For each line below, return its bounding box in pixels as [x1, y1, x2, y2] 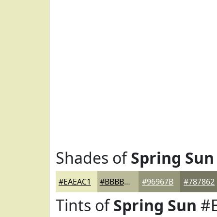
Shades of [56, 147, 131, 168]
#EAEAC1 [58, 176, 91, 187]
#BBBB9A [124, 176, 130, 187]
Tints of [56, 195, 113, 216]
